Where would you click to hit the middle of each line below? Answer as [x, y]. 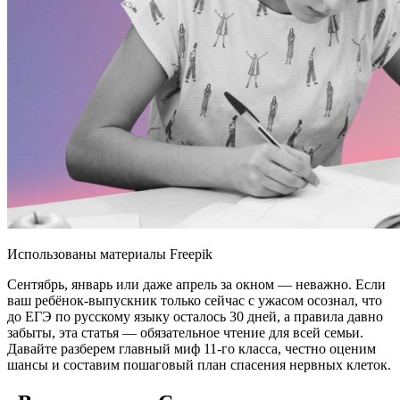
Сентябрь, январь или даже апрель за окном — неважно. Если [196, 284]
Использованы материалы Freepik [110, 254]
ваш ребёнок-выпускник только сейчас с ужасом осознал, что [195, 300]
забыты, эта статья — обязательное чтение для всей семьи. [185, 332]
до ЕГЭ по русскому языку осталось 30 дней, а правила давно [195, 316]
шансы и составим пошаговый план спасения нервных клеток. [199, 364]
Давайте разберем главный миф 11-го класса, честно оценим [192, 348]
